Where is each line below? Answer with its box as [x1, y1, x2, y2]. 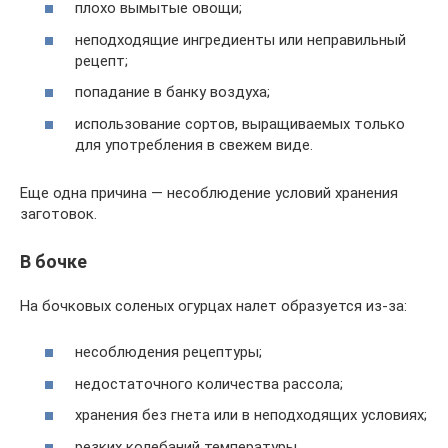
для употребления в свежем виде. [75, 135, 313, 154]
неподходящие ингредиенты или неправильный [75, 30, 406, 49]
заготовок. [20, 204, 97, 223]
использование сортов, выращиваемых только [75, 114, 405, 133]
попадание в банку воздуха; [75, 83, 270, 102]
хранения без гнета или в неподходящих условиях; [75, 406, 427, 425]
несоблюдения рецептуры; [75, 343, 262, 362]
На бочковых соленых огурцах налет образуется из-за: [20, 296, 407, 315]
